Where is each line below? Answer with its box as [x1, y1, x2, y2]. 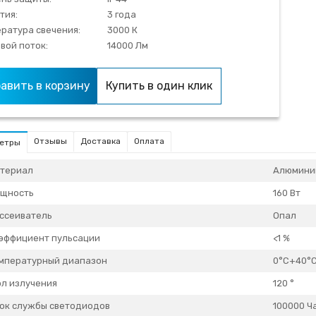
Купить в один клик [106, 79, 212, 93]
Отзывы [34, 136, 67, 147]
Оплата [134, 136, 164, 147]
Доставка [80, 136, 121, 147]
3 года [107, 9, 137, 20]
